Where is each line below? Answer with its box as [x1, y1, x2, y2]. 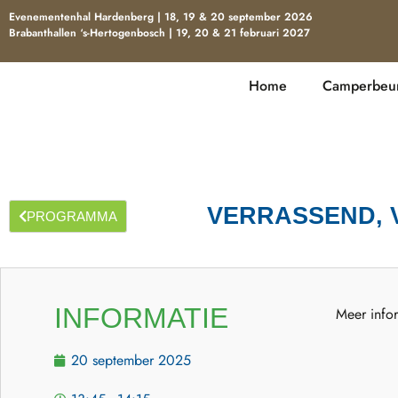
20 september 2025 [71, 350, 191, 371]
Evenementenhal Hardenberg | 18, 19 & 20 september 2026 [9, 9, 313, 25]
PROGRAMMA [27, 209, 117, 225]
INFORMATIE [54, 302, 228, 335]
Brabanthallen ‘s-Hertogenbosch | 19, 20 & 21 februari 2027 [9, 25, 310, 41]
